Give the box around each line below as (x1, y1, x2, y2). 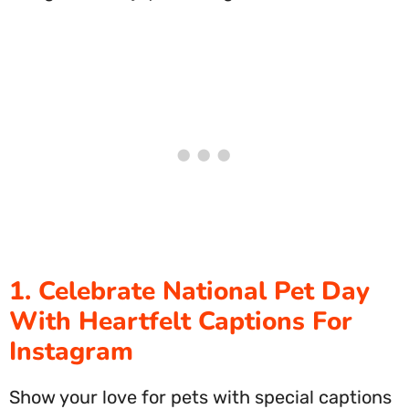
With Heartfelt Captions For (9, 304, 352, 339)
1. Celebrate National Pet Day (9, 274, 370, 309)
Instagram (9, 334, 133, 369)
